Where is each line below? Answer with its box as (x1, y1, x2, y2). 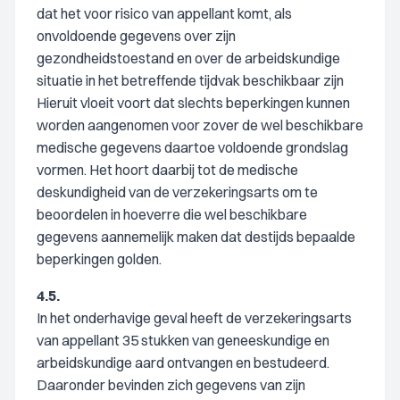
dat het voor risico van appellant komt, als (37, 4, 292, 22)
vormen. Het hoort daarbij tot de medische (37, 161, 298, 179)
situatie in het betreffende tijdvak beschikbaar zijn (37, 71, 344, 89)
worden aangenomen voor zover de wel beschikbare (37, 116, 363, 134)
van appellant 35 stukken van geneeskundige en (37, 331, 329, 349)
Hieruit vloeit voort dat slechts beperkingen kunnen (37, 94, 350, 112)
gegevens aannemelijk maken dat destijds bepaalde (37, 228, 355, 246)
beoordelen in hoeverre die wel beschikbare (37, 205, 307, 223)
